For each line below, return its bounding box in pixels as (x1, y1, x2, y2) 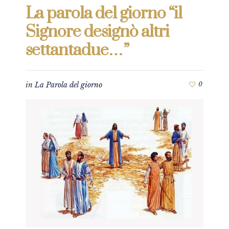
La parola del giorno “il (26, 3, 182, 24)
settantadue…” (26, 40, 129, 61)
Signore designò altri (26, 21, 169, 42)
